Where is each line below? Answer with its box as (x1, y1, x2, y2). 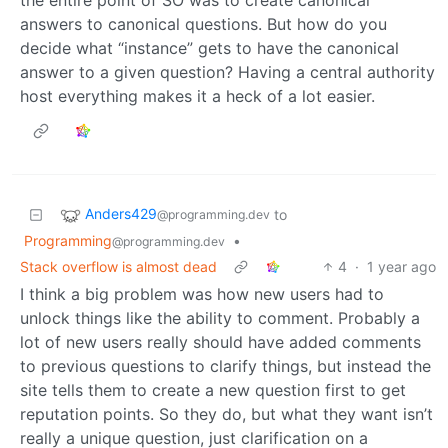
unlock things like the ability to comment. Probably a (20, 307, 420, 328)
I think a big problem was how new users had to (20, 283, 384, 304)
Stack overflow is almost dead (20, 257, 217, 275)
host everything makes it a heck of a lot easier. (20, 85, 375, 106)
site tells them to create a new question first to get (20, 379, 406, 400)
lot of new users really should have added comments (20, 331, 421, 352)
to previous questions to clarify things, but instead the (20, 355, 431, 376)
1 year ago (367, 257, 436, 275)
